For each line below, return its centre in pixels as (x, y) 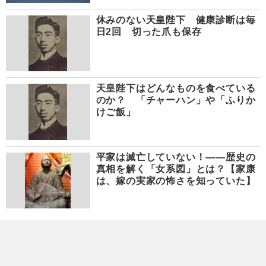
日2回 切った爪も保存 (149, 31)
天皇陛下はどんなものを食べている (176, 88)
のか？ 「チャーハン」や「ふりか (176, 100)
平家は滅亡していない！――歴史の (176, 157)
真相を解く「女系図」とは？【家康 (176, 169)
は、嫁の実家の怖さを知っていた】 (176, 180)
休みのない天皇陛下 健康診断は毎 (176, 20)
